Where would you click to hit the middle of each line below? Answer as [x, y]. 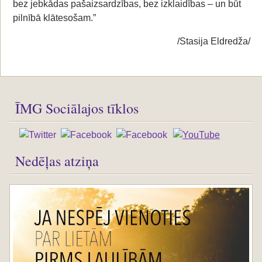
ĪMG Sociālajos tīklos [77, 108]
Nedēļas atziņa [57, 161]
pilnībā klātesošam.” [54, 18]
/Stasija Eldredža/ [214, 41]
